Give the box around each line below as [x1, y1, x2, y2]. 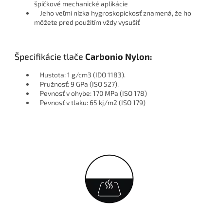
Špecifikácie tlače [15, 51, 85, 62]
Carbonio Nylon [85, 51, 150, 62]
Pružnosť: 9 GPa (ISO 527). [34, 80, 119, 89]
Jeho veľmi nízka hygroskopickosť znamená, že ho [34, 9, 191, 18]
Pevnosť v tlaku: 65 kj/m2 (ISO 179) [34, 98, 145, 107]
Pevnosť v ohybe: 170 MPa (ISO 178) [34, 89, 147, 98]
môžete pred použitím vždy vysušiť [34, 18, 140, 27]
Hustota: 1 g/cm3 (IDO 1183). [34, 71, 126, 79]
